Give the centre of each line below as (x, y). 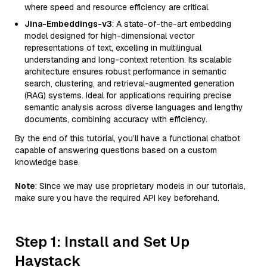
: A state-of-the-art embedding (172, 24)
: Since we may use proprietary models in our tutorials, (140, 186)
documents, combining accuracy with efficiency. (116, 119)
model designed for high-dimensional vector (110, 36)
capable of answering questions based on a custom (116, 150)
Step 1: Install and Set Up (102, 242)
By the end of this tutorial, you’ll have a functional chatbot (128, 138)
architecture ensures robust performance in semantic (125, 72)
